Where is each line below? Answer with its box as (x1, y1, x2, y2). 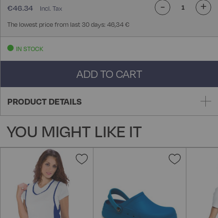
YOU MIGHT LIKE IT (7, 121, 142, 142)
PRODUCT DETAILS (7, 96, 82, 107)
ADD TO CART (76, 67, 142, 81)
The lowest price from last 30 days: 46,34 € (7, 20, 129, 29)
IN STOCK (16, 45, 43, 53)
